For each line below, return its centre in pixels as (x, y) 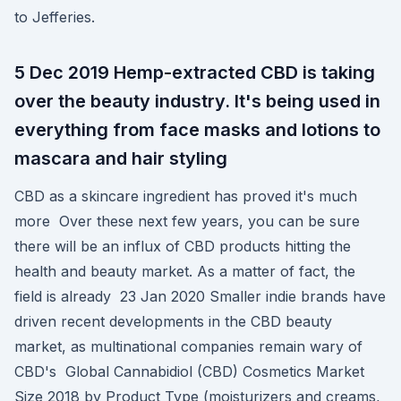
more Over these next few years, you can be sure (187, 221)
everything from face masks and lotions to (197, 130)
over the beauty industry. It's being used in (197, 101)
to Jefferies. (55, 17)
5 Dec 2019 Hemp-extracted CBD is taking (195, 73)
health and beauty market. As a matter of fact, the (185, 271)
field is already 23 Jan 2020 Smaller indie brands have (200, 296)
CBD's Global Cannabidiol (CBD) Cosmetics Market (189, 371)
